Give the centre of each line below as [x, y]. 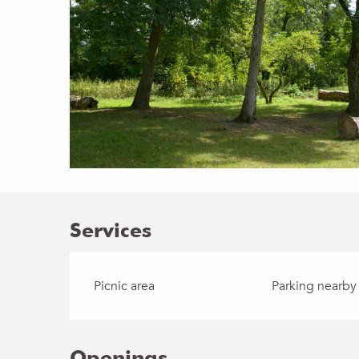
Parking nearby [314, 286]
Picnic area [125, 286]
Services [111, 230]
